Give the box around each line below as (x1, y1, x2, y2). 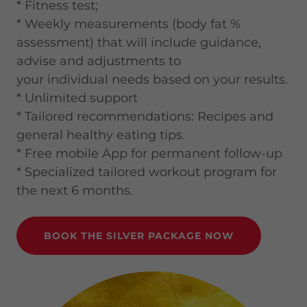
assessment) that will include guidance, (16, 35, 261, 50)
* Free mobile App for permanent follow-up (16, 146, 282, 161)
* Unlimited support (16, 90, 138, 106)
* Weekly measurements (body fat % (16, 16, 241, 32)
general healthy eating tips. (16, 127, 185, 143)
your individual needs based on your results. (16, 72, 288, 87)
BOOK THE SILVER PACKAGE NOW (44, 230, 234, 242)
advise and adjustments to (16, 53, 181, 69)
